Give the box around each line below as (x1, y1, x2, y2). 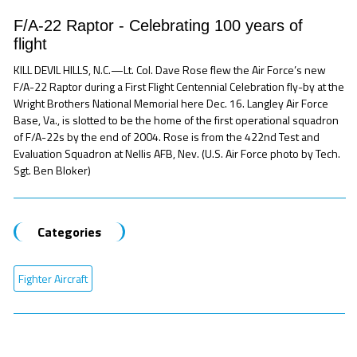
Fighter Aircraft (18, 269, 88, 287)
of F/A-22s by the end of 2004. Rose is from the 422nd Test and (14, 127, 320, 145)
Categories (37, 222, 101, 241)
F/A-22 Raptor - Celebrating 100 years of (14, 16, 304, 34)
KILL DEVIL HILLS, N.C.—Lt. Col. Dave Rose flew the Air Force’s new (14, 61, 327, 78)
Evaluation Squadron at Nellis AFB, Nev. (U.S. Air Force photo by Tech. (14, 144, 341, 162)
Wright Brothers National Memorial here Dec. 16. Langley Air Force (14, 94, 329, 112)
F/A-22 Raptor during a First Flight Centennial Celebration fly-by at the (14, 77, 345, 95)
